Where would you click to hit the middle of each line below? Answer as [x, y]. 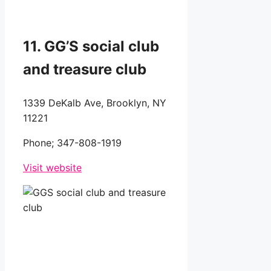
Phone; [40, 143]
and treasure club [87, 70]
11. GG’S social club [91, 47]
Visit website [52, 168]
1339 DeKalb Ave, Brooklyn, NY [95, 103]
